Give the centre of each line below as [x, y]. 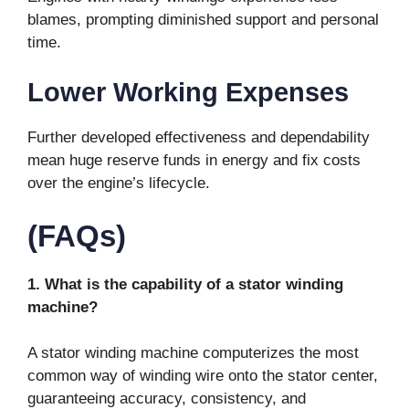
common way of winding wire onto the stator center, [203, 376]
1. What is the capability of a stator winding [185, 284]
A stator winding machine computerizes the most [193, 353]
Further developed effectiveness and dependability [199, 138]
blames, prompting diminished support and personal [203, 19]
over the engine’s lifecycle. [119, 184]
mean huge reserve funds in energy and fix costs [194, 161]
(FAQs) [77, 236]
